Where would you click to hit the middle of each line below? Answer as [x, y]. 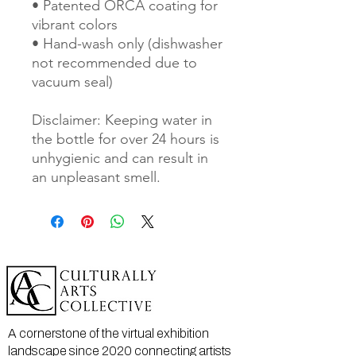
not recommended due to [114, 63]
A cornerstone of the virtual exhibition [108, 334]
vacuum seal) [72, 82]
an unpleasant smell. [96, 178]
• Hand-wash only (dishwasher [127, 44]
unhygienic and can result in [120, 159]
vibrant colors [75, 25]
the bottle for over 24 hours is [126, 139]
